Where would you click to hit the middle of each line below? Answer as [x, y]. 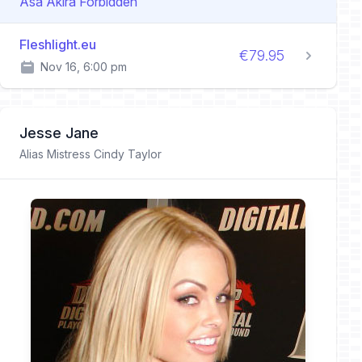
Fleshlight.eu [58, 44]
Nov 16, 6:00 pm [84, 67]
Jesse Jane [59, 133]
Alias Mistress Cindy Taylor [90, 154]
